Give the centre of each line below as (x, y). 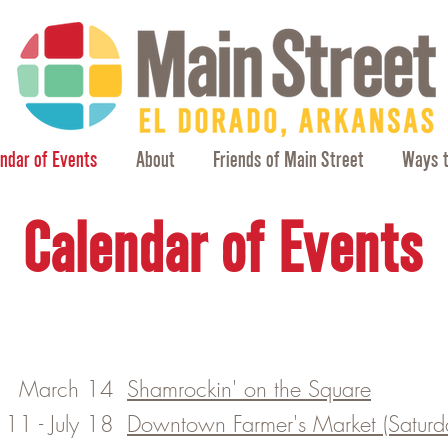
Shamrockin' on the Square (249, 389)
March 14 (66, 389)
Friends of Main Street (288, 159)
